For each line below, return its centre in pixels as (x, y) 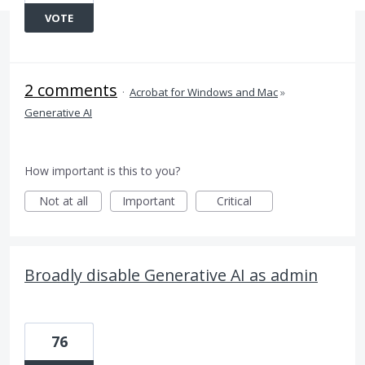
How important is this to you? (102, 171)
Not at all (63, 201)
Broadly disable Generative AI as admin (171, 275)
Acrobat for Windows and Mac (204, 92)
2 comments (71, 90)
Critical (234, 201)
